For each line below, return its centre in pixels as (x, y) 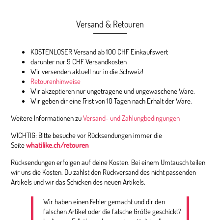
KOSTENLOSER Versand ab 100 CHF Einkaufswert (99, 51)
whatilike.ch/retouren (58, 145)
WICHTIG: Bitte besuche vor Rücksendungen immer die (87, 135)
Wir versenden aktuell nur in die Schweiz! (87, 71)
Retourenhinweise (56, 81)
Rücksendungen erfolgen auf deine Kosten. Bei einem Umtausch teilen (108, 162)
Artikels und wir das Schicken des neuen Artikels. (78, 181)
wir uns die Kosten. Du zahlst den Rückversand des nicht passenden (104, 172)
